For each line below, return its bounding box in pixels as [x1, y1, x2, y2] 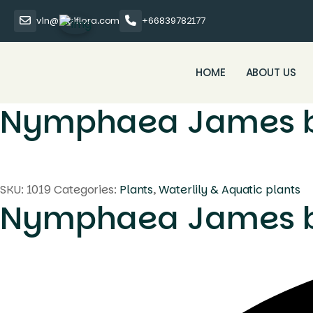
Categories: [54, 182, 119, 198]
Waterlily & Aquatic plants [159, 182, 300, 198]
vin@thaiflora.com [36, 14, 120, 27]
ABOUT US [245, 65, 296, 80]
